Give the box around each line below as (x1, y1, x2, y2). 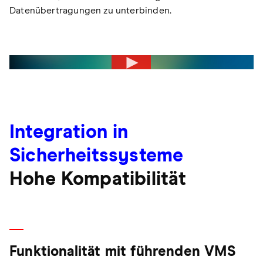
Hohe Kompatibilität (9, 170, 187, 190)
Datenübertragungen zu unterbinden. (9, 6, 172, 16)
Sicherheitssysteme (9, 147, 184, 166)
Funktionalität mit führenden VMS (9, 245, 235, 259)
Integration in (9, 123, 129, 143)
